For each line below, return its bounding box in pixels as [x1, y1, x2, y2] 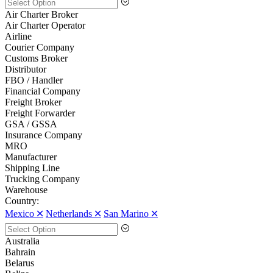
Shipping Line [5, 163, 60, 174]
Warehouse [5, 185, 48, 196]
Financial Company [5, 86, 80, 97]
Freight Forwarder [5, 108, 75, 119]
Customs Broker [5, 53, 68, 64]
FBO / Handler [5, 75, 63, 86]
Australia [5, 236, 40, 247]
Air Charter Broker [5, 9, 78, 20]
